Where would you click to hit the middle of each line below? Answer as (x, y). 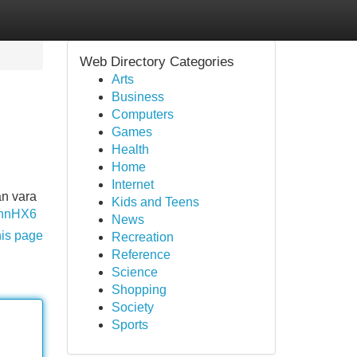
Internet (132, 184)
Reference (141, 255)
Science (134, 272)
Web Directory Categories (157, 62)
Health (130, 149)
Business (137, 97)
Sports (129, 325)
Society (132, 307)
